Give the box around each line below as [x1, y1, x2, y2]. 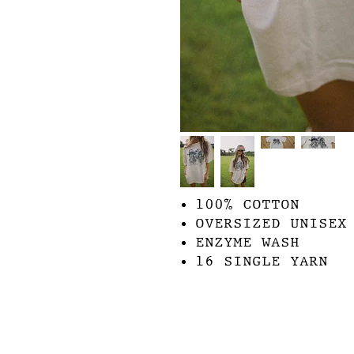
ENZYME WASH [195, 234, 299, 250]
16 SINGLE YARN [195, 253, 328, 269]
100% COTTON [195, 196, 299, 213]
